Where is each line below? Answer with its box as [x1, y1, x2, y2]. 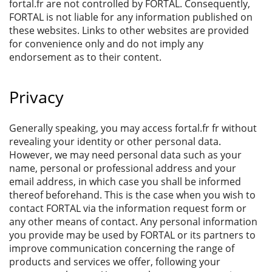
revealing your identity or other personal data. [9, 134, 221, 148]
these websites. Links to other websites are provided [9, 23, 249, 37]
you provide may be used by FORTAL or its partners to [9, 228, 256, 242]
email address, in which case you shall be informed [9, 174, 241, 188]
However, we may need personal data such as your [9, 148, 242, 161]
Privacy [9, 85, 64, 108]
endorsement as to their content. [9, 50, 161, 64]
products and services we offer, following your [9, 254, 220, 268]
